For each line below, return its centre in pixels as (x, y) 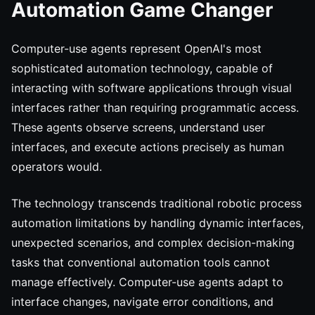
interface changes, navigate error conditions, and (142, 302)
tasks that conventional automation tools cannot (141, 262)
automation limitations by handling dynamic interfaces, (157, 223)
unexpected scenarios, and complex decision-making (153, 243)
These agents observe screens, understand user (138, 127)
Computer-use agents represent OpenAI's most (136, 49)
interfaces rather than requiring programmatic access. (155, 108)
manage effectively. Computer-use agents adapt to (147, 282)
